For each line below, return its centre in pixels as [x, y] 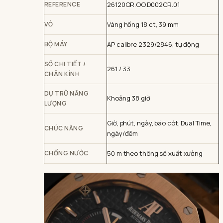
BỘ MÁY [56, 44]
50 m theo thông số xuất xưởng [155, 153]
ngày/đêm [123, 133]
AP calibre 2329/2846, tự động [153, 44]
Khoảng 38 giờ [129, 98]
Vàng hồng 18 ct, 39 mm [143, 24]
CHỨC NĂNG [64, 128]
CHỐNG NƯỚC [66, 153]
